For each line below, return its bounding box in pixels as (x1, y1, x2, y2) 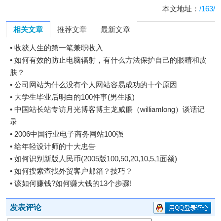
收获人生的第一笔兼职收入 (14, 43, 104, 52)
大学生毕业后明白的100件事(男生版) (14, 93, 135, 101)
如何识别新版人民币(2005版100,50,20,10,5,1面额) (14, 154, 178, 163)
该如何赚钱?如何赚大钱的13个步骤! (14, 179, 132, 187)
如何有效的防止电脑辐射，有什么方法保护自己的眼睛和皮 (14, 56, 207, 64)
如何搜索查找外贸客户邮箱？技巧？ (14, 167, 133, 175)
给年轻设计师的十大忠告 (14, 142, 96, 150)
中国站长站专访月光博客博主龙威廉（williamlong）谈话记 (14, 105, 205, 113)
